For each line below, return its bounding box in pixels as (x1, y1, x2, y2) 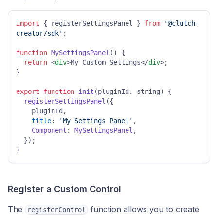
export (16, 88, 39, 95)
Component (32, 127, 67, 134)
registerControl (27, 206, 86, 214)
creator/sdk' (16, 29, 63, 37)
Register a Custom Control (8, 184, 121, 194)
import (16, 19, 39, 27)
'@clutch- (164, 19, 199, 27)
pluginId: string (98, 88, 160, 95)
